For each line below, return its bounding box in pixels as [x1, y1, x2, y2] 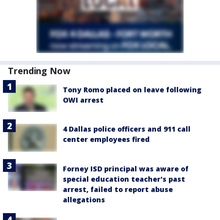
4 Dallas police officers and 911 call [63, 124, 191, 134]
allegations [63, 194, 105, 204]
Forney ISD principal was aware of [63, 164, 189, 173]
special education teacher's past [63, 174, 185, 184]
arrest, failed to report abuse [63, 184, 173, 194]
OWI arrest [63, 95, 104, 105]
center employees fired [63, 135, 150, 144]
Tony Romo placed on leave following [63, 85, 201, 94]
